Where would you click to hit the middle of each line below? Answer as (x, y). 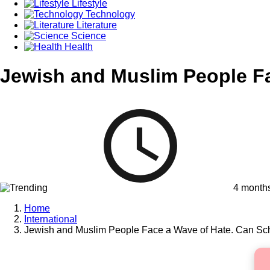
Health (77, 46)
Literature (96, 25)
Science (87, 36)
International (51, 219)
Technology (109, 14)
